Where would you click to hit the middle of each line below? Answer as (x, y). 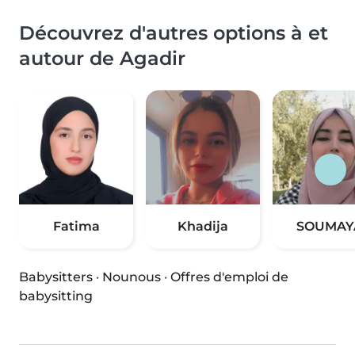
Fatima (76, 227)
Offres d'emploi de (229, 277)
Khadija (203, 227)
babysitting (56, 296)
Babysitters (56, 277)
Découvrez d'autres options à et (174, 33)
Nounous (132, 277)
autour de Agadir (102, 59)
